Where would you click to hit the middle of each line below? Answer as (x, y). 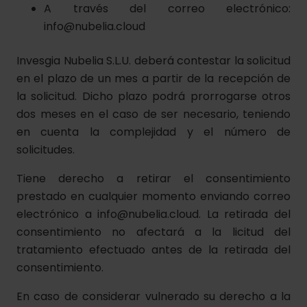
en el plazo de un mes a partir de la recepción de (153, 78)
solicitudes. (46, 150)
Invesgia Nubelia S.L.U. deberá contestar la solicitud (153, 61)
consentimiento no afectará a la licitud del (153, 232)
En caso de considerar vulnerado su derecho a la (153, 296)
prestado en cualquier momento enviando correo (153, 196)
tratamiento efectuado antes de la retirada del (153, 250)
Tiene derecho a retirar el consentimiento (153, 179)
